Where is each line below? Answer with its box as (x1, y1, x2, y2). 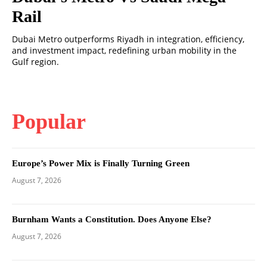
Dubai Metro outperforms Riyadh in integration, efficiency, (12, 33, 244, 45)
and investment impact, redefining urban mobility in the (12, 45, 237, 57)
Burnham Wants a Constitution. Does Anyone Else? (12, 215, 212, 225)
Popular (12, 110, 86, 134)
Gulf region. (12, 56, 59, 68)
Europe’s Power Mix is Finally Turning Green (12, 159, 190, 169)
